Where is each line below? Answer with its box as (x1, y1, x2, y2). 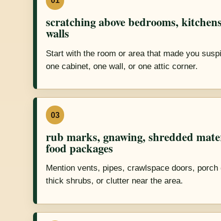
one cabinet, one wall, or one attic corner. (45, 61, 198, 71)
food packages (45, 140, 113, 156)
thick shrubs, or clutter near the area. (45, 176, 183, 186)
